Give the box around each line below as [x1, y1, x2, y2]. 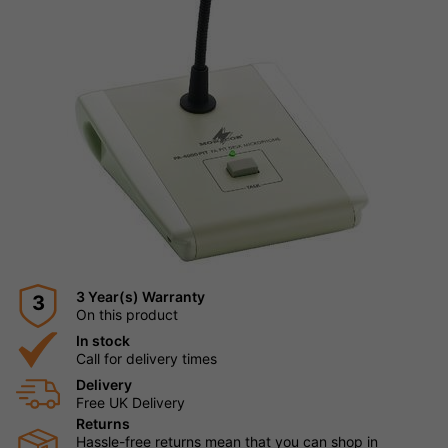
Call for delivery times [76, 350, 217, 368]
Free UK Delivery [76, 394, 185, 412]
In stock [76, 332, 130, 350]
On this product [76, 306, 178, 324]
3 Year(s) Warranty [76, 288, 205, 306]
